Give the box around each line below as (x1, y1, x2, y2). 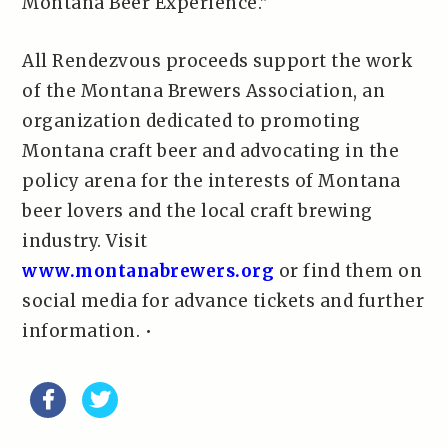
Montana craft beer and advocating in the (22, 140, 400, 162)
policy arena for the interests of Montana (22, 170, 401, 192)
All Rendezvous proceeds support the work (22, 50, 413, 72)
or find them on (274, 260, 423, 282)
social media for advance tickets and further (22, 290, 425, 312)
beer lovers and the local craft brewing (22, 200, 373, 222)
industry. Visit (22, 230, 148, 252)
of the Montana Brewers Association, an (22, 80, 386, 102)
